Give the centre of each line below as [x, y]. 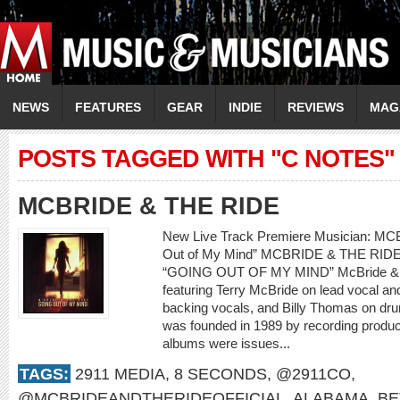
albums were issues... [228, 343]
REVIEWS [316, 107]
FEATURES [108, 107]
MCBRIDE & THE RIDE [149, 206]
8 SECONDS [221, 374]
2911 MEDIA [120, 374]
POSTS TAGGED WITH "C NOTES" [206, 159]
